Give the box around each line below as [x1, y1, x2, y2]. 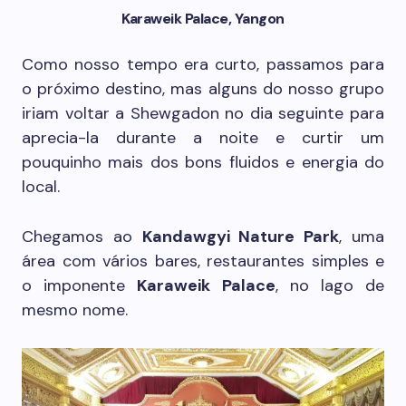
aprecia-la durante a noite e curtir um [22, 127, 384, 150]
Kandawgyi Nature [141, 226, 295, 248]
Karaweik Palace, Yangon [121, 9, 285, 29]
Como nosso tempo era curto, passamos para [22, 53, 384, 76]
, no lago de [275, 275, 385, 297]
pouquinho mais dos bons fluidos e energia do [22, 151, 384, 174]
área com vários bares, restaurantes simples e [22, 250, 384, 273]
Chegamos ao [22, 226, 142, 248]
